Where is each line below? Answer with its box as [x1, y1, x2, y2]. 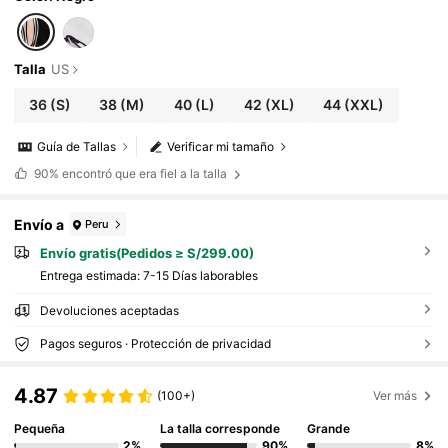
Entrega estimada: [39, 267, 143, 283]
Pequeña [14, 420, 66, 436]
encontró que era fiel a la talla [58, 166, 230, 182]
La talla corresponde [160, 420, 281, 436]
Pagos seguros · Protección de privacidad [39, 335, 271, 351]
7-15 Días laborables [142, 267, 258, 283]
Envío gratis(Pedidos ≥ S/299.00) [39, 245, 254, 262]
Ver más [373, 388, 418, 404]
